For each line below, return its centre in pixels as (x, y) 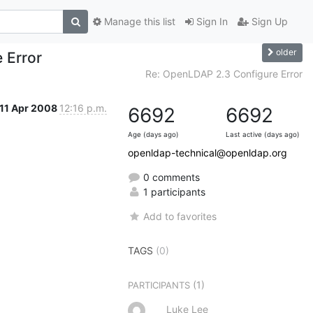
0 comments (170, 177)
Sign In (211, 22)
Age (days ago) (153, 134)
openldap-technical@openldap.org (208, 152)
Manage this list (138, 22)
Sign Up (268, 22)
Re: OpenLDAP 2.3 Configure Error (224, 73)
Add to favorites (180, 216)
